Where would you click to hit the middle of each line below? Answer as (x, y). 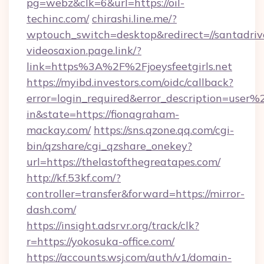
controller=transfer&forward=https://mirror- (136, 194)
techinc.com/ (58, 19)
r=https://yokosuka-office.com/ (100, 241)
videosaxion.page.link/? (84, 50)
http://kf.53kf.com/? (74, 178)
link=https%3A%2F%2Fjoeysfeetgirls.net (129, 66)
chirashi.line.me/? (134, 19)
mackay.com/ (59, 130)
